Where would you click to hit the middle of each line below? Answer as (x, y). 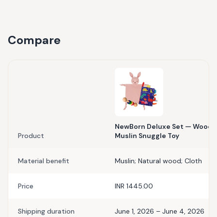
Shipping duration (46, 211)
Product (31, 136)
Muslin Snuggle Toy (147, 136)
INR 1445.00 (134, 186)
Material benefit (44, 161)
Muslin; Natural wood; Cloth (158, 161)
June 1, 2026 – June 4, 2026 (160, 211)
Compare (34, 40)
